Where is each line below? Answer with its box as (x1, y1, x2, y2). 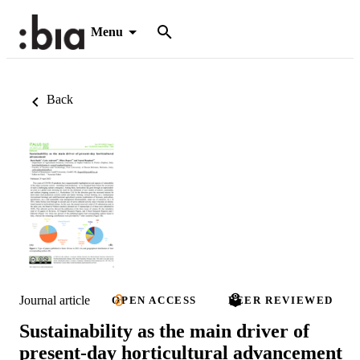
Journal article (19, 292, 90, 307)
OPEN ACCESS (112, 294, 197, 307)
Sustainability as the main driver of (19, 320, 309, 342)
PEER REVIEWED (228, 294, 334, 307)
